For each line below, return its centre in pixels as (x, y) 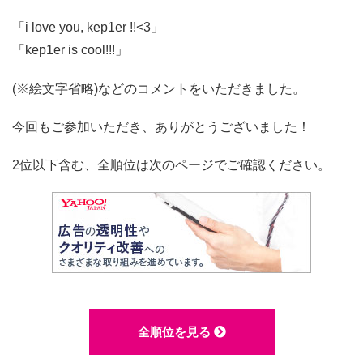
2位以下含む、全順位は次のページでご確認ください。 (171, 164)
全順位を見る (175, 332)
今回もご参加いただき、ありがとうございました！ (161, 126)
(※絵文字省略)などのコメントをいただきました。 (159, 88)
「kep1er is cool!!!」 (70, 50)
